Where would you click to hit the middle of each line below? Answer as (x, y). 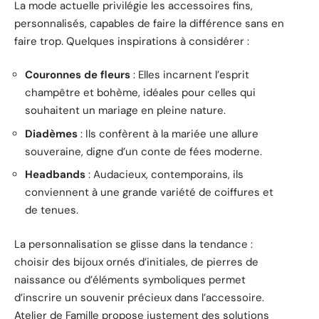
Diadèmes (51, 134)
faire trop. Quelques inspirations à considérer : (132, 41)
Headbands (55, 175)
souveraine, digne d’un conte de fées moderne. (143, 151)
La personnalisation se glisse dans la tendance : (134, 244)
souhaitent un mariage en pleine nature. (125, 111)
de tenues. (52, 210)
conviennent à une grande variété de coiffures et (149, 193)
